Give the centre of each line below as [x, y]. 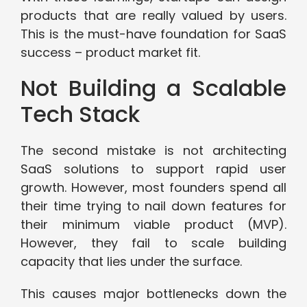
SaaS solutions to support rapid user [153, 169]
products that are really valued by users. [153, 16]
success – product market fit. [110, 53]
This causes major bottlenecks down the [153, 294]
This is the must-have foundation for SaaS [153, 34]
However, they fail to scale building [153, 243]
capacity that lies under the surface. [131, 262]
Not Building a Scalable [153, 88]
